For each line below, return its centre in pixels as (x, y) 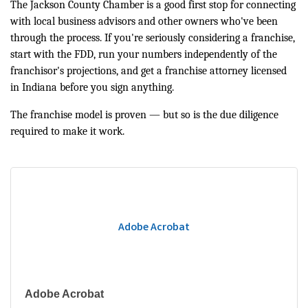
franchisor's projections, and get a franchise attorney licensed (148, 71)
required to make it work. (67, 132)
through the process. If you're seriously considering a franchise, (153, 38)
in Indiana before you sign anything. (92, 88)
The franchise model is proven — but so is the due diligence (144, 115)
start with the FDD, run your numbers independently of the (144, 55)
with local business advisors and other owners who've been (144, 22)
